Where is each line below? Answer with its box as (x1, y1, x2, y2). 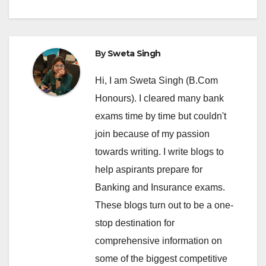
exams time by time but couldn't (95, 111, 226, 122)
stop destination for (95, 218, 175, 229)
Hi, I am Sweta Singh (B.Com (95, 75, 218, 86)
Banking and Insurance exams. (95, 182, 225, 193)
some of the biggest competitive (95, 254, 227, 264)
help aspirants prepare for (95, 164, 202, 175)
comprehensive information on (95, 236, 222, 246)
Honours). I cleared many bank (95, 93, 224, 104)
